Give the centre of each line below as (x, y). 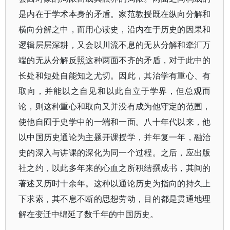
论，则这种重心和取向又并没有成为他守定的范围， (115, 106)
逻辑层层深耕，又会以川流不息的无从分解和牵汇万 (115, 45)
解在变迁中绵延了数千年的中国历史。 (88, 214)
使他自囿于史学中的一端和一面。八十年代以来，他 (115, 122)
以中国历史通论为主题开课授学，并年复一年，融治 (115, 137)
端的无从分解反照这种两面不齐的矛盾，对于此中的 (115, 60)
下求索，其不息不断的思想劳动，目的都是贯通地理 (115, 199)
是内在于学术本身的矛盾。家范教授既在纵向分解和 (115, 14)
